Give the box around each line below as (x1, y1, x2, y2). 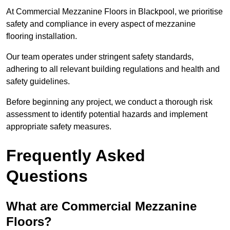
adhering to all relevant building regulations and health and (6, 65, 220, 74)
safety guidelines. (6, 77, 70, 86)
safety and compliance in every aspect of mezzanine (6, 20, 196, 29)
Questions (6, 167, 88, 186)
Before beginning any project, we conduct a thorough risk (6, 98, 213, 107)
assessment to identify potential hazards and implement (6, 110, 207, 119)
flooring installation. (6, 32, 77, 41)
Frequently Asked (6, 146, 145, 165)
